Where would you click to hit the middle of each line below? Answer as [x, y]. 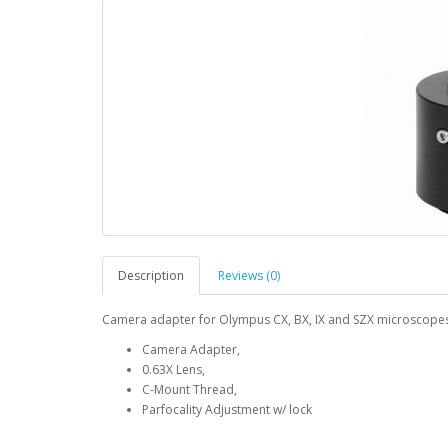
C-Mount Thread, [189, 389]
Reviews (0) [249, 275]
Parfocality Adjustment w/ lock [227, 409]
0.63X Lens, [173, 369]
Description [151, 275]
